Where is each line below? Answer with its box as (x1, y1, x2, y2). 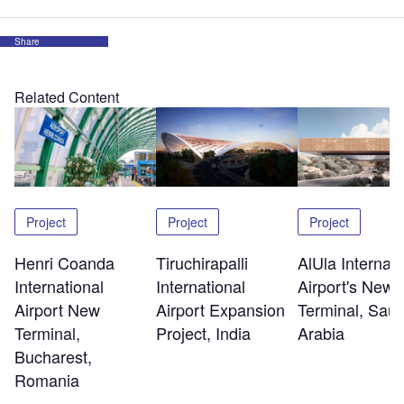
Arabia (297, 321, 344, 345)
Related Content (14, 87, 119, 108)
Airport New (14, 298, 100, 322)
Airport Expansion (155, 298, 285, 322)
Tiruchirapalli (155, 251, 248, 275)
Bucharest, (14, 344, 92, 369)
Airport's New (297, 274, 394, 298)
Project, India (155, 321, 251, 345)
